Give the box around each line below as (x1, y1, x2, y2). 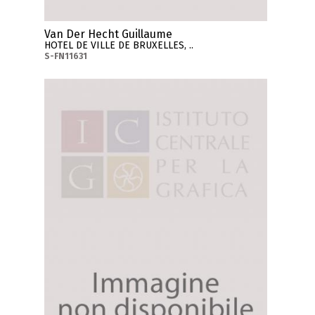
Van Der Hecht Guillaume (44, 27, 173, 41)
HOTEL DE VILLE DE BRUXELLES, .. (44, 39, 194, 51)
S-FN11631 (44, 51, 88, 61)
